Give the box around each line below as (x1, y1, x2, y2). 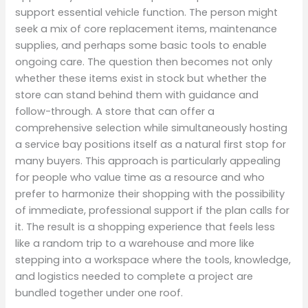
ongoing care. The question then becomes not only (15, 54, 273, 69)
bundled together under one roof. (15, 285, 184, 300)
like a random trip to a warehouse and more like (15, 236, 255, 250)
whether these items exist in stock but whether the (15, 71, 267, 85)
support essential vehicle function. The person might (15, 5, 278, 19)
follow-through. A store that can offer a (15, 104, 215, 118)
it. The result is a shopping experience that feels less (15, 219, 276, 234)
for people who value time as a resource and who (15, 170, 265, 184)
